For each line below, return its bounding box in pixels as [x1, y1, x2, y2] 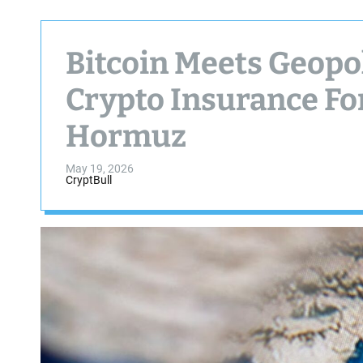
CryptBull [66, 173, 112, 186]
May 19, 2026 [66, 162, 134, 175]
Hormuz [66, 117, 186, 155]
